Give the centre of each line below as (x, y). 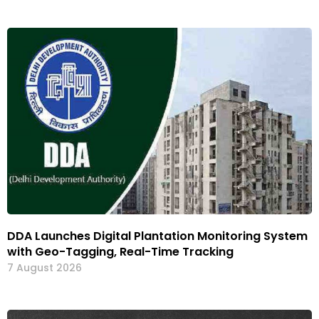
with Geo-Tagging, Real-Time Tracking (120, 251)
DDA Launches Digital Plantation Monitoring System (157, 236)
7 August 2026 (45, 267)
